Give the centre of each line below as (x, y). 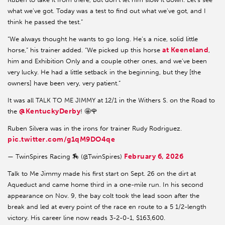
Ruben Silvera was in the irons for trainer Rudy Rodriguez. (95, 129)
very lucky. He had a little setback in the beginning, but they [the (104, 72)
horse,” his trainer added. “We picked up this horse (85, 50)
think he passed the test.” (45, 22)
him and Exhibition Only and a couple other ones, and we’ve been (107, 61)
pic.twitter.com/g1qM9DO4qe (62, 140)
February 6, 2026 (154, 157)
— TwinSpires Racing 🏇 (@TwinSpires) (66, 157)
